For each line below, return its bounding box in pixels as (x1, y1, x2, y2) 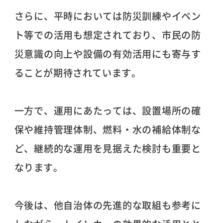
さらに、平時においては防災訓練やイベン (14, 8, 201, 23)
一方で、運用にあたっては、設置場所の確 (14, 103, 201, 117)
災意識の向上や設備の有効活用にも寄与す (14, 46, 201, 61)
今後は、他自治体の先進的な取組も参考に (14, 198, 201, 212)
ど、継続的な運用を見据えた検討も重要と (14, 141, 201, 155)
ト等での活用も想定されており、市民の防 (14, 27, 201, 42)
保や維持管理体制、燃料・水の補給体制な (14, 122, 201, 136)
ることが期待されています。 (14, 65, 141, 80)
